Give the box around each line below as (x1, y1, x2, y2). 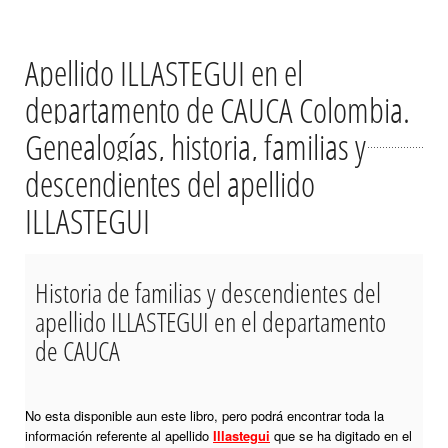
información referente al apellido (25, 426, 213, 446)
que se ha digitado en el (270, 426, 412, 446)
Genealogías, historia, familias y (25, 124, 366, 171)
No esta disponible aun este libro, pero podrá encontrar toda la (25, 406, 384, 426)
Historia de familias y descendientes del (35, 274, 381, 312)
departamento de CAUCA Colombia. (25, 87, 410, 134)
